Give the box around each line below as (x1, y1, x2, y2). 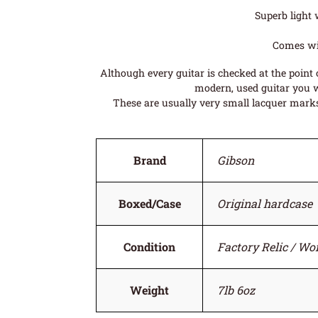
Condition (124, 238, 176, 254)
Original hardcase (217, 195, 313, 211)
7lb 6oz (217, 282, 256, 297)
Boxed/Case (118, 195, 181, 211)
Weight (130, 282, 170, 297)
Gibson (217, 152, 255, 168)
